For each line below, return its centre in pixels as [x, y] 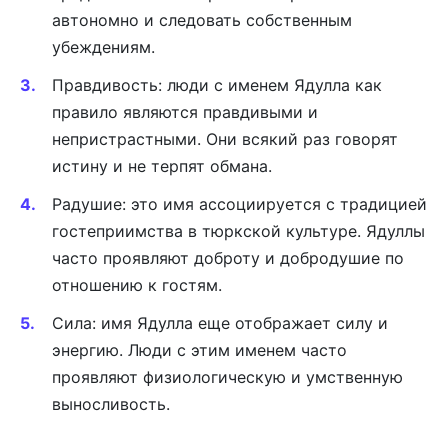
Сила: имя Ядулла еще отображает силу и [220, 323]
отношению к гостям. [137, 284]
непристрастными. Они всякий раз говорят [225, 138]
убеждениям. [103, 46]
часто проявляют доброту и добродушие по [228, 257]
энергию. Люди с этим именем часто [199, 350]
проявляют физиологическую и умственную [227, 377]
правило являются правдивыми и [185, 111]
